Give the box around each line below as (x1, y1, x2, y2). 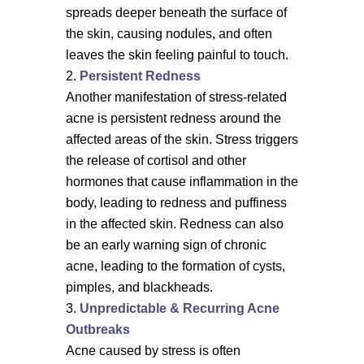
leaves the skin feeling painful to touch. (65, 48, 288, 62)
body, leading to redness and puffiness (65, 196, 287, 210)
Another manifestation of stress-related (65, 90, 287, 104)
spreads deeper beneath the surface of (65, 6, 287, 19)
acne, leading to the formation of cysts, (65, 259, 285, 273)
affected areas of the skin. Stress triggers (65, 132, 298, 146)
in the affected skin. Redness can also (65, 217, 284, 231)
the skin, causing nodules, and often (65, 27, 272, 41)
